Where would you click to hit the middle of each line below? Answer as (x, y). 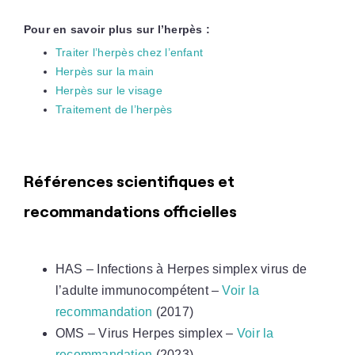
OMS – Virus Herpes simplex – (146, 333)
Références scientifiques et (129, 181)
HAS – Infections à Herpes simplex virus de (181, 269)
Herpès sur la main (105, 71)
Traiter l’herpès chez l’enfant (129, 52)
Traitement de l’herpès (114, 109)
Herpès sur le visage (109, 90)
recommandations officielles (130, 211)
